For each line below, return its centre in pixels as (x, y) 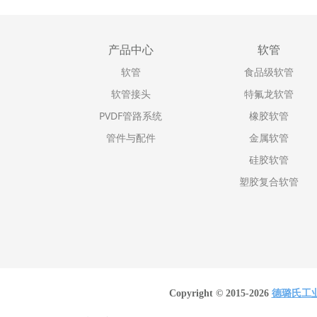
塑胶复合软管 (269, 181)
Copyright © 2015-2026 (220, 293)
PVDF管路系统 (131, 116)
